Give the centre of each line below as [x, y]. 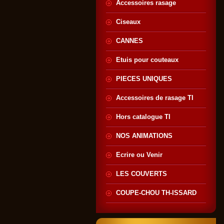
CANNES [129, 41]
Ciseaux [128, 22]
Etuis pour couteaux [147, 60]
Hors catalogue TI [143, 117]
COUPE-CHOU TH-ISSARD [156, 193]
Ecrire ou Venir [139, 155]
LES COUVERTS [141, 174]
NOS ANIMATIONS [144, 136]
